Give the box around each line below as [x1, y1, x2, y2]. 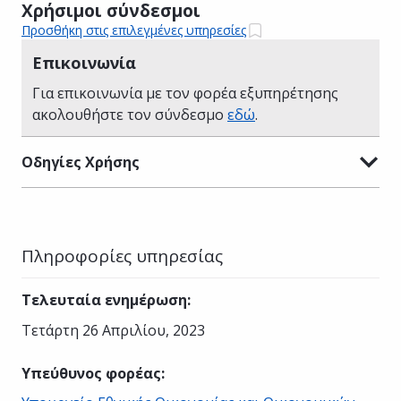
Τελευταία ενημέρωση [21, 289, 187, 310]
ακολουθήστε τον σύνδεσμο [32, 104, 227, 124]
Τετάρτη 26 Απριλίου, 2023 [21, 320, 205, 340]
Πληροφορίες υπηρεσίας [21, 243, 223, 268]
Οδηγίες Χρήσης [21, 151, 140, 172]
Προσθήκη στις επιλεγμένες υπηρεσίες [21, 21, 246, 39]
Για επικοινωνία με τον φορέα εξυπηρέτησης [32, 82, 338, 103]
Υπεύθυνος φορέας [21, 363, 161, 383]
